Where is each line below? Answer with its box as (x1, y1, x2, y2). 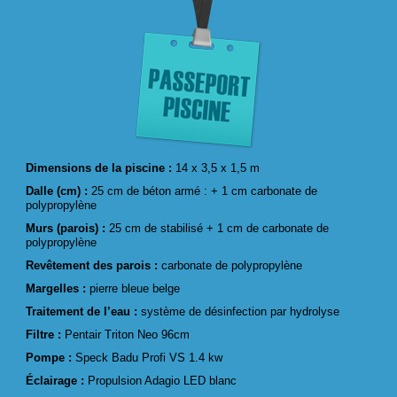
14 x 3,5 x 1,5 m (175, 160, 261, 175)
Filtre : (26, 327, 66, 341)
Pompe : (26, 350, 76, 364)
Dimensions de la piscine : (26, 160, 176, 175)
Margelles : (26, 281, 90, 295)
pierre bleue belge (90, 281, 181, 295)
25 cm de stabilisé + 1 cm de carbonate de (105, 221, 330, 235)
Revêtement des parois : (26, 258, 162, 272)
